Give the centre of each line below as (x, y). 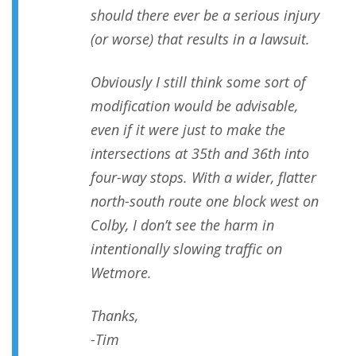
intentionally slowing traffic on (186, 249)
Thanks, (114, 316)
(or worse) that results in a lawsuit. (200, 39)
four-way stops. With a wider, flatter (203, 178)
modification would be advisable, (194, 106)
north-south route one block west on (205, 201)
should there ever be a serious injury (205, 15)
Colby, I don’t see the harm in (182, 225)
